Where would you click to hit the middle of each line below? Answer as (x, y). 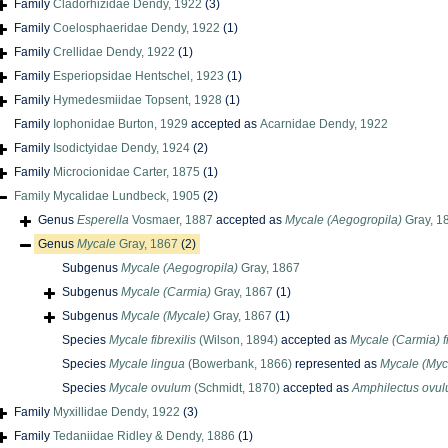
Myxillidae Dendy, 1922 (116, 412)
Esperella (103, 220)
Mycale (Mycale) (165, 316)
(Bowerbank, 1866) (238, 364)
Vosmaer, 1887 (171, 220)
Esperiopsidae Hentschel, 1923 (138, 76)
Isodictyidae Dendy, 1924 (121, 148)
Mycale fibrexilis (152, 340)
